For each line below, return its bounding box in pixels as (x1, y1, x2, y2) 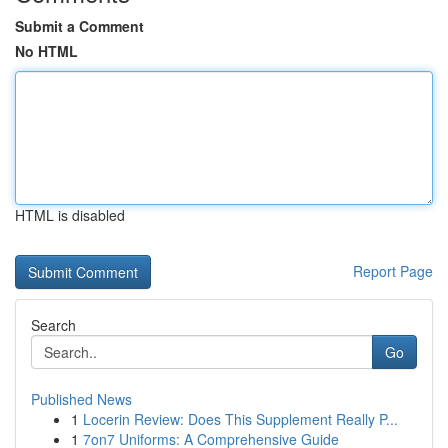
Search (31, 315, 76, 335)
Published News (31, 389, 132, 409)
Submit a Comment (15, 16, 144, 36)
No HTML (15, 41, 78, 61)
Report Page (353, 261, 433, 281)
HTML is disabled (15, 205, 125, 225)
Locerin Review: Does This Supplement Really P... (83, 409, 398, 429)
